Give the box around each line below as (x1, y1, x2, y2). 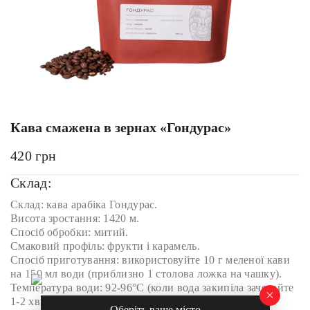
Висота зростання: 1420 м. (10, 212, 140, 224)
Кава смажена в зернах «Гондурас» (10, 120, 231, 135)
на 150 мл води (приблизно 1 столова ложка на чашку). (10, 268, 282, 280)
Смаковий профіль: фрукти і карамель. (10, 240, 200, 252)
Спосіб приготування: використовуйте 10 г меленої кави (10, 254, 290, 266)
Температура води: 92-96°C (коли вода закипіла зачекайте (10, 282, 294, 293)
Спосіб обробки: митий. (10, 226, 129, 238)
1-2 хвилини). (10, 295, 78, 307)
